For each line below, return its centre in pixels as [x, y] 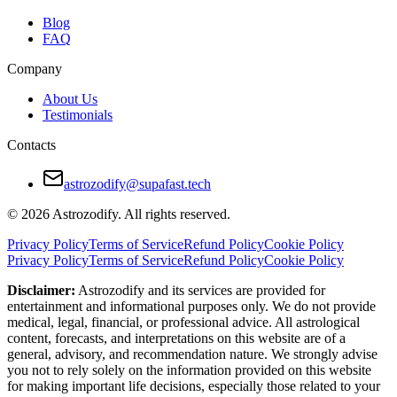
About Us [70, 99]
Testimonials [78, 115]
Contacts [31, 145]
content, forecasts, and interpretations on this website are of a [176, 339]
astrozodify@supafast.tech [137, 184]
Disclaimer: [41, 291]
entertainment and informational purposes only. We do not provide [191, 307]
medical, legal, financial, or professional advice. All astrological [183, 323]
